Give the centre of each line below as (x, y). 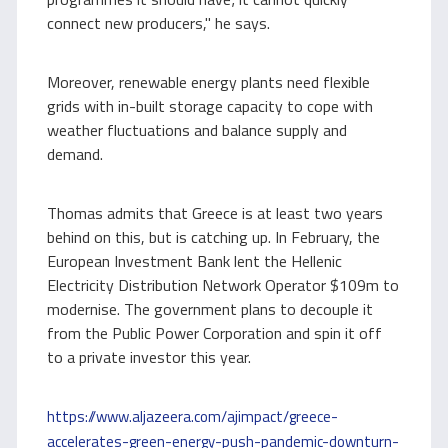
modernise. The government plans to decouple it (210, 309)
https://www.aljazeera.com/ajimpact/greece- (192, 416)
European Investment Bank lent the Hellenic (194, 261)
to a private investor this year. (149, 357)
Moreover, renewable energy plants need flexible (208, 82)
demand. (75, 154)
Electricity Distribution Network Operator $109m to (223, 285)
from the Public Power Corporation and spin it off (214, 333)
